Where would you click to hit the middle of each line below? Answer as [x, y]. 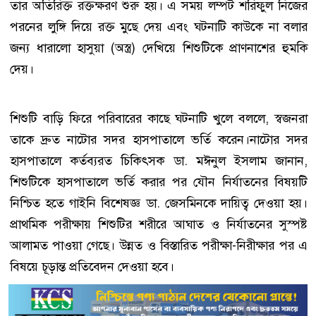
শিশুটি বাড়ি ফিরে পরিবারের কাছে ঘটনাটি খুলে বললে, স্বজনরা [159, 118]
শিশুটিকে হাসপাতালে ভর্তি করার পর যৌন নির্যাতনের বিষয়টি [159, 182]
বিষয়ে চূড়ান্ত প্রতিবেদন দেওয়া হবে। [92, 266]
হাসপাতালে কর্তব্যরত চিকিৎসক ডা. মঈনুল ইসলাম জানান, [159, 160]
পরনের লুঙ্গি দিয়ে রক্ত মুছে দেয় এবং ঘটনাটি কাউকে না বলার [159, 26]
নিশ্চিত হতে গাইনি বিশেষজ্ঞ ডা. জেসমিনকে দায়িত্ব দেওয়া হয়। [159, 203]
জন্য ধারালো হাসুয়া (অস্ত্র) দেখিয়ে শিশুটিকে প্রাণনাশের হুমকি [159, 48]
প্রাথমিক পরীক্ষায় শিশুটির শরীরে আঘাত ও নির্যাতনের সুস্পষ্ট [159, 224]
